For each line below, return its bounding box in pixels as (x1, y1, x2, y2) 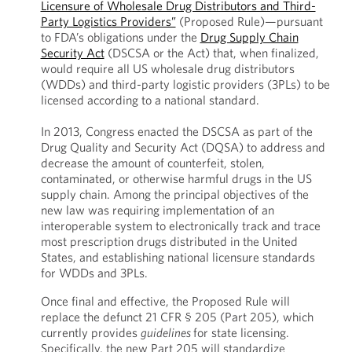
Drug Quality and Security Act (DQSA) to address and (40, 139, 325, 155)
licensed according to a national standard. (40, 92, 259, 108)
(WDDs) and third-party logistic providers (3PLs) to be (40, 76, 330, 92)
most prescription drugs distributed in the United (40, 233, 298, 249)
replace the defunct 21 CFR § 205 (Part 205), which (40, 309, 313, 324)
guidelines (140, 324, 193, 340)
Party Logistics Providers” (40, 13, 176, 29)
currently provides (40, 324, 141, 340)
